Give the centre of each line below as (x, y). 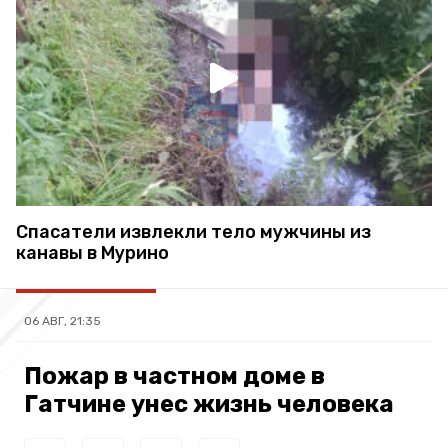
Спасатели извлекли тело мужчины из (193, 231)
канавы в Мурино (92, 252)
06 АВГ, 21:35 (62, 320)
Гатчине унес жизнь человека (209, 403)
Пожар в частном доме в (174, 375)
